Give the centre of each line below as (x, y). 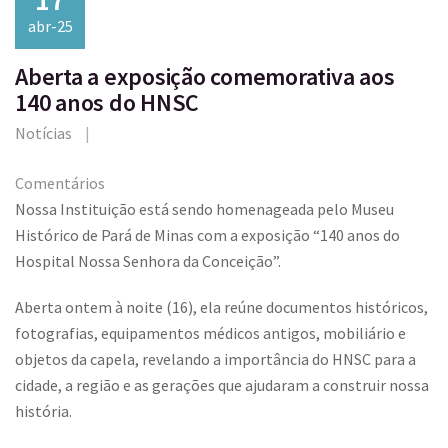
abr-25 (50, 26)
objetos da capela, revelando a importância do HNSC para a (215, 359)
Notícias (43, 133)
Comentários (60, 183)
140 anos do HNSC (107, 103)
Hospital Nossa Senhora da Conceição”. (148, 261)
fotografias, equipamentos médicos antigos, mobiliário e (210, 333)
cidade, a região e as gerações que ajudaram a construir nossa (222, 385)
